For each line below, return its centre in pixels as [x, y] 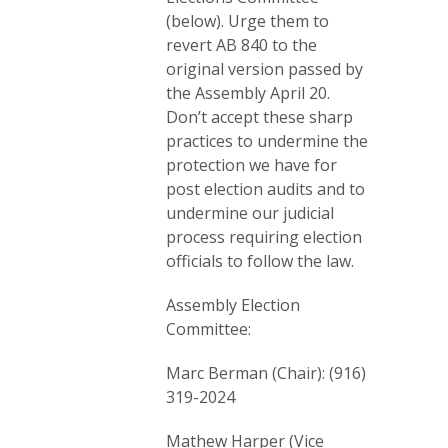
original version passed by [264, 68]
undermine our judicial [250, 212]
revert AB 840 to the [241, 44]
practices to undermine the [267, 140]
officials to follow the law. [260, 260]
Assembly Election [233, 304]
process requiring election [264, 236]
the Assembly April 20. [248, 92]
